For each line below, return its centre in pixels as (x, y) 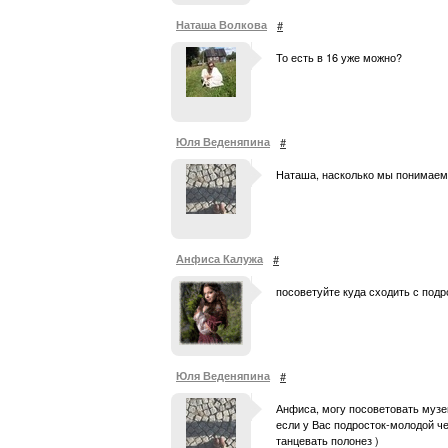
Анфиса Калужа (219, 258)
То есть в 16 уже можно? (339, 57)
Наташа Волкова (221, 24)
